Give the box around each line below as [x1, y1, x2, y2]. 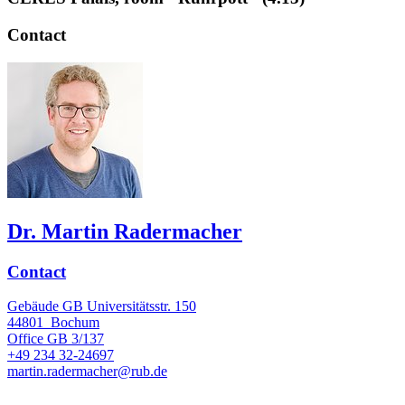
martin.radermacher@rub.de [7, 363, 167, 380]
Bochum [51, 315, 99, 331]
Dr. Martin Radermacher [7, 219, 242, 243]
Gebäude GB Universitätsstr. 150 [7, 298, 196, 315]
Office [7, 331, 43, 347]
